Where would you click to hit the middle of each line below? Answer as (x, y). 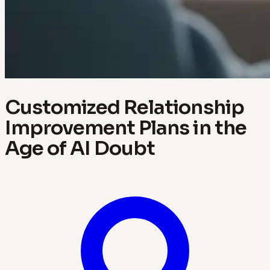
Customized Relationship (124, 107)
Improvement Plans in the (126, 127)
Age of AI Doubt (80, 148)
